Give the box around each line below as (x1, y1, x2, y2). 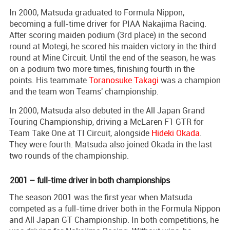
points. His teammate (9, 74, 89, 86)
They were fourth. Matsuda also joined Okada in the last (9, 138, 212, 150)
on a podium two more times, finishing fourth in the (9, 63, 195, 74)
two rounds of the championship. (9, 149, 129, 161)
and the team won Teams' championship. (9, 85, 159, 97)
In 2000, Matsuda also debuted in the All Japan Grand (9, 104, 205, 116)
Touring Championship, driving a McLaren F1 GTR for (9, 116, 204, 127)
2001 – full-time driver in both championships (10, 174, 170, 186)
